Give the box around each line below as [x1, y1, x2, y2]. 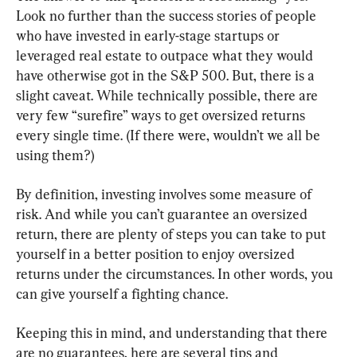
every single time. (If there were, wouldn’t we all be [16, 126, 324, 143]
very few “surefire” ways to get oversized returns [16, 106, 308, 124]
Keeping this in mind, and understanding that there [16, 324, 331, 341]
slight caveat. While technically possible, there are [16, 86, 321, 104]
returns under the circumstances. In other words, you [16, 265, 336, 282]
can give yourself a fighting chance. [16, 284, 228, 302]
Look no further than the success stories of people [16, 6, 320, 24]
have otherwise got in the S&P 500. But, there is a [16, 66, 318, 84]
